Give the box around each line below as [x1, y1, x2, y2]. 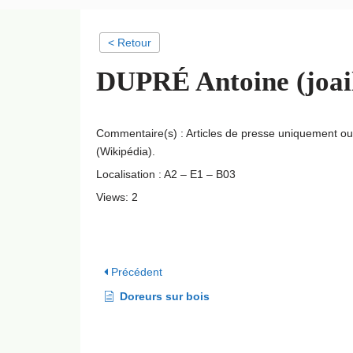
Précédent [108, 266, 162, 278]
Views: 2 [96, 191, 138, 203]
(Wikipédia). [96, 145, 155, 158]
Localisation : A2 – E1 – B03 [96, 168, 236, 180]
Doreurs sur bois [120, 290, 210, 303]
